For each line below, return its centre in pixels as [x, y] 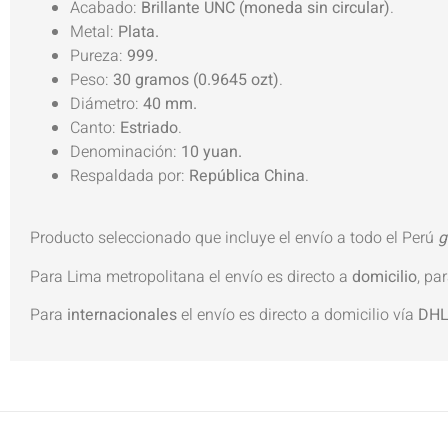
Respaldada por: [129, 175]
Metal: [94, 31]
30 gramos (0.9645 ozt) [196, 79]
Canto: [95, 127]
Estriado [149, 127]
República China [247, 175]
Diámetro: [106, 103]
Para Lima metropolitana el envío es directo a [191, 276]
